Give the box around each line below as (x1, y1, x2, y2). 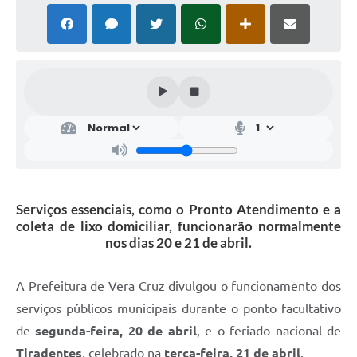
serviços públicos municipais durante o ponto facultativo (16, 301, 341, 316)
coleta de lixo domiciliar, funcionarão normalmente (16, 218, 341, 235)
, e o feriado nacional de (196, 324, 342, 339)
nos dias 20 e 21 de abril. (105, 234, 252, 252)
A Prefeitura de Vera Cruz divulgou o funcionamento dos (16, 279, 341, 294)
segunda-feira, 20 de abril (35, 324, 197, 339)
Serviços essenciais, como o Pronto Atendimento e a (16, 201, 341, 218)
